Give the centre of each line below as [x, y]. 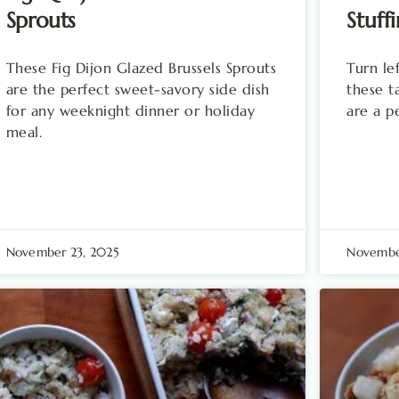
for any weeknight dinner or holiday [130, 110]
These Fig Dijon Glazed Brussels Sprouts [141, 67]
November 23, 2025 [62, 252]
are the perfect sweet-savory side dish [138, 89]
